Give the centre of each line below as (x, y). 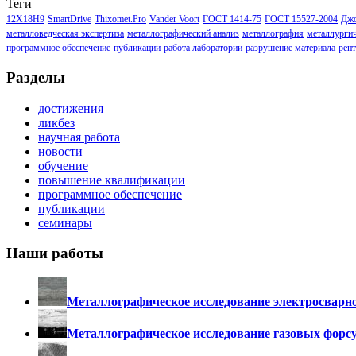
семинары (65, 222)
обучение (63, 165)
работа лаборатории (203, 48)
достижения (71, 108)
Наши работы (55, 253)
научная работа (79, 137)
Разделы (36, 77)
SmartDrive (70, 19)
